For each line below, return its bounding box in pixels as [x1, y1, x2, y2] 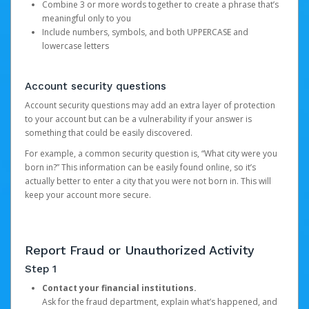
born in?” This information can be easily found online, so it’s [25, 161, 256, 173]
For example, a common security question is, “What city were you [25, 148, 277, 159]
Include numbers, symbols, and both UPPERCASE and [42, 26, 248, 38]
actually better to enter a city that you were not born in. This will [25, 175, 271, 187]
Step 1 [25, 263, 57, 275]
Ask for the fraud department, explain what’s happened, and [42, 296, 277, 308]
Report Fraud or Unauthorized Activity [25, 243, 255, 257]
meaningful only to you [42, 12, 131, 24]
